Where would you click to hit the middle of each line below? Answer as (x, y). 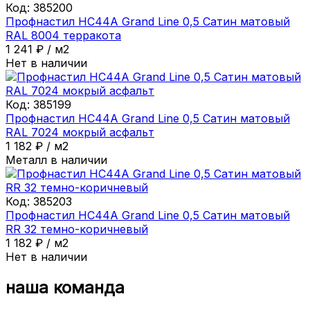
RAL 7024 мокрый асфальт (80, 132)
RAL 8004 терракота (63, 35)
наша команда (65, 287)
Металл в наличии (56, 159)
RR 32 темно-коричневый (77, 229)
